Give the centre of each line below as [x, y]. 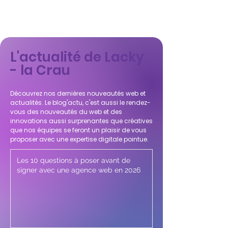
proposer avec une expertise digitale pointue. [79, 139]
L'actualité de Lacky [77, 57]
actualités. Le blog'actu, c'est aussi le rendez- [80, 103]
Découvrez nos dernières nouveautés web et [78, 93]
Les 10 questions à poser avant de [74, 160]
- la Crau [40, 70]
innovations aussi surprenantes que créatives [81, 121]
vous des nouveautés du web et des [66, 112]
